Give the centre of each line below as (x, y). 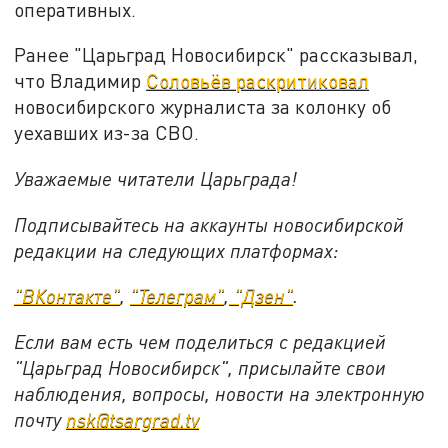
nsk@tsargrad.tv (133, 419)
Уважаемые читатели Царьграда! (156, 178)
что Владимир (80, 81)
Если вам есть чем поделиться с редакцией (200, 341)
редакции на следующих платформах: (177, 250)
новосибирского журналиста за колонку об (203, 107)
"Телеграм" (177, 296)
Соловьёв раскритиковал (258, 81)
